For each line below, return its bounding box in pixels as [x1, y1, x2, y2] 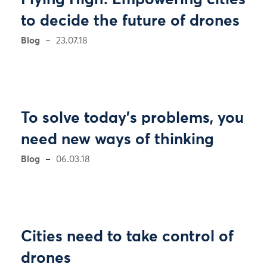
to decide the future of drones [21, 14, 240, 29]
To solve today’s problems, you [21, 111, 244, 126]
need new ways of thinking [21, 132, 214, 148]
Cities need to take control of [21, 229, 234, 245]
